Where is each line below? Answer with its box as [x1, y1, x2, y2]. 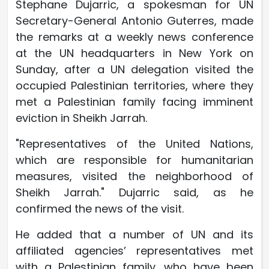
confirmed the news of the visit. [16, 201, 184, 217]
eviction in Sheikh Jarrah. [16, 110, 147, 126]
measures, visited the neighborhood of [16, 169, 253, 184]
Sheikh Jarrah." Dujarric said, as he [16, 185, 253, 201]
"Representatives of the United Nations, [16, 136, 253, 152]
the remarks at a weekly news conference [16, 29, 253, 45]
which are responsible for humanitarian [16, 153, 253, 168]
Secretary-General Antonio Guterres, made [16, 13, 253, 29]
